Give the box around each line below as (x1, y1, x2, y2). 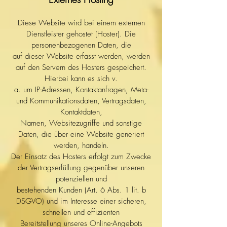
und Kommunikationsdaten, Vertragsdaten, (16, 96, 146, 106)
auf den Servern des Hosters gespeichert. (16, 62, 146, 72)
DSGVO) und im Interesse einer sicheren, (16, 196, 146, 206)
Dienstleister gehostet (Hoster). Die (26, 29, 136, 39)
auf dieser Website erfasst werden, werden (12, 51, 150, 61)
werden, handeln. (53, 140, 109, 150)
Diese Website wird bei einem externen (17, 18, 145, 28)
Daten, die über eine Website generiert (18, 129, 144, 139)
